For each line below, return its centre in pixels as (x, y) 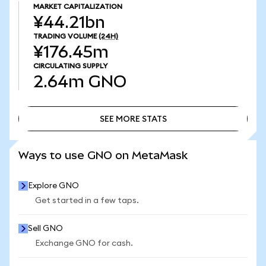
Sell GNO (45, 229)
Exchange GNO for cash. (84, 243)
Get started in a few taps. (87, 201)
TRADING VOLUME (65, 36)
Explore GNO (53, 186)
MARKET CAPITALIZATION (78, 7)
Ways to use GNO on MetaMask (103, 155)
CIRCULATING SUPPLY (70, 66)
